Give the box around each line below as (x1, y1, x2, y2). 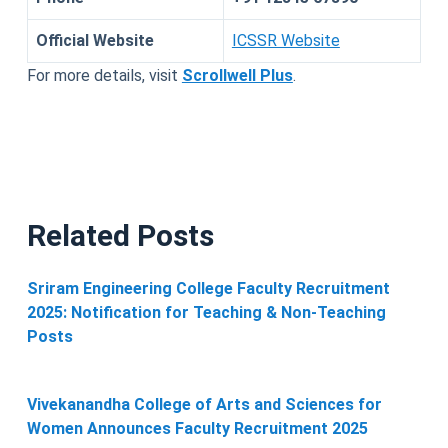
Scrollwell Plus (181, 65, 293, 85)
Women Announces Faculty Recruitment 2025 (26, 419, 368, 439)
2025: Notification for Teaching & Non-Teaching (26, 302, 386, 322)
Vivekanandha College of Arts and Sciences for (26, 395, 382, 415)
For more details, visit (26, 65, 182, 85)
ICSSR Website (231, 30, 340, 50)
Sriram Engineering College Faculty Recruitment (26, 278, 390, 298)
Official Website (35, 30, 154, 50)
